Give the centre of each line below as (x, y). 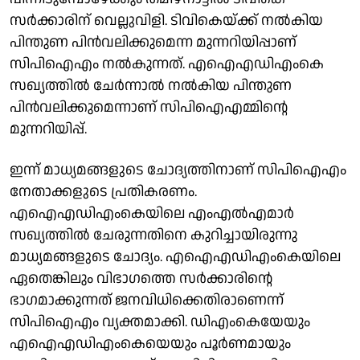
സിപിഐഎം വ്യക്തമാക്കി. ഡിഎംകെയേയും (160, 321)
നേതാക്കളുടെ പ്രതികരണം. (103, 191)
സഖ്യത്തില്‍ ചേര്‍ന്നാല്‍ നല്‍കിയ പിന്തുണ (151, 85)
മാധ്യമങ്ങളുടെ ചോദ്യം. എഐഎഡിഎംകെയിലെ (175, 256)
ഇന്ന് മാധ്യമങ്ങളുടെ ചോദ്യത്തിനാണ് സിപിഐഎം (178, 170)
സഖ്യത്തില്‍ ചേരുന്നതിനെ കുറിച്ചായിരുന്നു (153, 235)
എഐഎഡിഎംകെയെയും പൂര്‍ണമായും (150, 343)
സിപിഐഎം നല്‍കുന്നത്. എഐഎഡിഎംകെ (167, 63)
